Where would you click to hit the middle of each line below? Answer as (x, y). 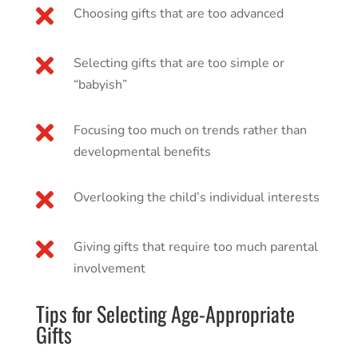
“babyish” (100, 85)
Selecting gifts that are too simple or (179, 64)
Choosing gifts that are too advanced (178, 14)
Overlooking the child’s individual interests (196, 198)
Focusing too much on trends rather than (190, 131)
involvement (109, 269)
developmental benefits (142, 152)
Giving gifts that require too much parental (195, 247)
